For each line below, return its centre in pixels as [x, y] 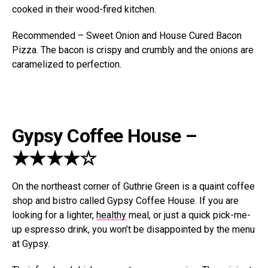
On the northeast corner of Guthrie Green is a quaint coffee [133, 187]
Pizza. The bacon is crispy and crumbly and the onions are [133, 50]
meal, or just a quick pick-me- [188, 215]
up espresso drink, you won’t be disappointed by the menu [133, 230]
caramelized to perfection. [67, 65]
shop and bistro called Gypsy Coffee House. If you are [125, 201]
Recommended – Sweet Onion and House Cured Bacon [127, 36]
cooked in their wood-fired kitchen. [84, 10]
